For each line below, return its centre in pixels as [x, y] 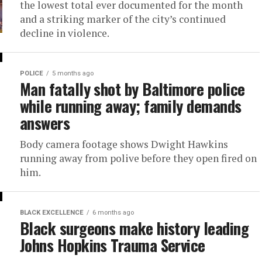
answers [45, 123]
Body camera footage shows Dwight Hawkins [124, 144]
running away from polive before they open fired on [138, 158]
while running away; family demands [131, 106]
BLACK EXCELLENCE [52, 213]
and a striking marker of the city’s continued [123, 19]
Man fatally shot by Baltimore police [132, 89]
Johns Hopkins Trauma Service [113, 245]
